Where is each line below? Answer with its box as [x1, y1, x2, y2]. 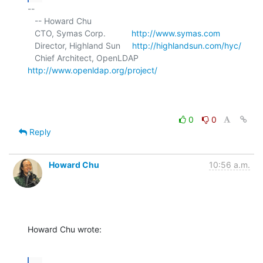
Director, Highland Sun [35, 40, 132, 50]
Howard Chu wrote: [28, 224, 102, 234]
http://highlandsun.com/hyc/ [132, 40, 241, 50]
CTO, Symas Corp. [35, 28, 131, 38]
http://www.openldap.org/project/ [28, 65, 157, 75]
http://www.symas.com [131, 28, 220, 38]
